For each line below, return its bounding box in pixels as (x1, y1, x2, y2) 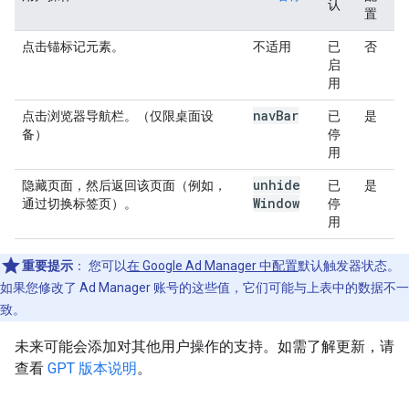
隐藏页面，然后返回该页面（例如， (22, 178, 226, 193)
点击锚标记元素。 (22, 39, 124, 54)
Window (253, 194, 299, 212)
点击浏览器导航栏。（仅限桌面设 (22, 109, 214, 123)
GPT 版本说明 (47, 360, 137, 377)
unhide (253, 176, 300, 194)
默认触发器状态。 (298, 258, 400, 273)
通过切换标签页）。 (22, 196, 137, 211)
